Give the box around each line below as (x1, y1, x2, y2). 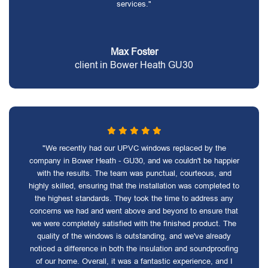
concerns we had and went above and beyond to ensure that (30, 206, 238, 215)
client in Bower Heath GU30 (75, 60, 193, 70)
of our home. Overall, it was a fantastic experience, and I (35, 257, 233, 266)
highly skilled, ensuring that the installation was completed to (29, 181, 239, 190)
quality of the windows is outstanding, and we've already (37, 232, 231, 240)
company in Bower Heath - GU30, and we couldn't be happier (29, 156, 239, 165)
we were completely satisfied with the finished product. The (32, 219, 236, 228)
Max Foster (110, 47, 158, 57)
